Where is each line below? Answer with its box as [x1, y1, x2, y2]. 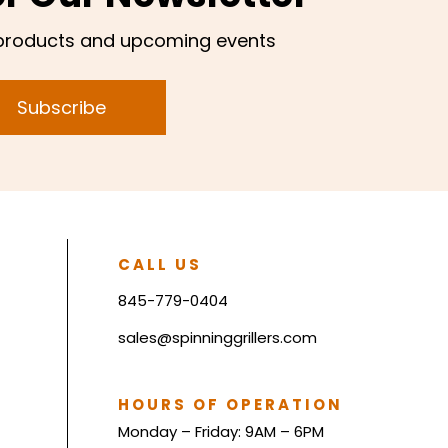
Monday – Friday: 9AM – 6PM [117, 421, 324, 443]
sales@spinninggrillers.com [117, 327, 317, 349]
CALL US [117, 254, 202, 276]
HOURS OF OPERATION [117, 394, 343, 416]
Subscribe [16, 95, 106, 121]
